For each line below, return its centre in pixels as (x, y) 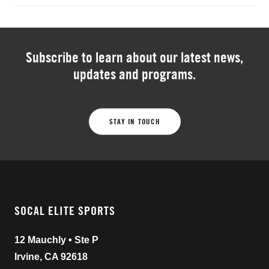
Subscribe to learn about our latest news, (134, 57)
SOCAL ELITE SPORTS (65, 211)
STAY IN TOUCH (134, 122)
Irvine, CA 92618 (51, 257)
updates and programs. (134, 74)
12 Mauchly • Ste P (56, 240)
